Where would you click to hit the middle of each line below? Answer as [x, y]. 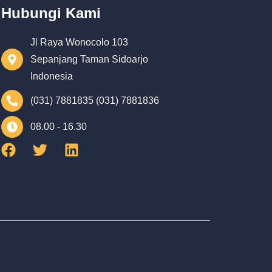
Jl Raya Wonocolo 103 [80, 42]
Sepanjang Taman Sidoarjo [90, 59]
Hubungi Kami [51, 13]
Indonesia [52, 76]
